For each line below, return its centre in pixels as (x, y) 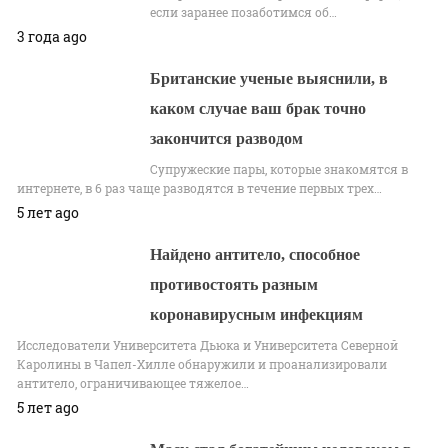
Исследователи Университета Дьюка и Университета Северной (207, 345)
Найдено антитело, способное (255, 255)
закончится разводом (227, 139)
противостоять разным (234, 285)
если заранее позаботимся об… (244, 12)
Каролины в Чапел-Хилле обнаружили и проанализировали (202, 364)
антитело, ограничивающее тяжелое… (133, 383)
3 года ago (52, 37)
